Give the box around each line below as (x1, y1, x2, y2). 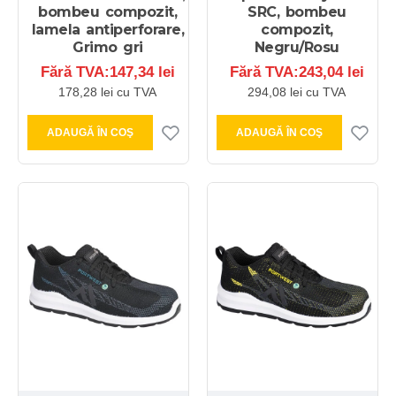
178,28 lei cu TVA (58, 84, 157, 99)
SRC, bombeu (247, 3, 346, 20)
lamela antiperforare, (31, 20, 185, 38)
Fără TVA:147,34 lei (40, 63, 175, 80)
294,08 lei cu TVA (247, 84, 346, 99)
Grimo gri (72, 38, 143, 56)
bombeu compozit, (38, 3, 178, 20)
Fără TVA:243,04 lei (229, 63, 364, 80)
